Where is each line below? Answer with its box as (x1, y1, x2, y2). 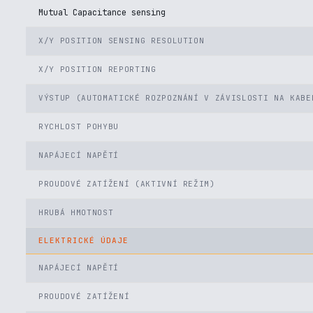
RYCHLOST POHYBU (38, 122, 119, 131)
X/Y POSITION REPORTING (38, 64, 156, 74)
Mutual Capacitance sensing (38, 7, 166, 18)
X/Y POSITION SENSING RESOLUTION (38, 36, 205, 45)
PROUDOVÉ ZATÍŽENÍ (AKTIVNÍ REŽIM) (38, 179, 215, 189)
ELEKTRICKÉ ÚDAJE (38, 235, 129, 245)
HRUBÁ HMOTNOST (38, 208, 114, 217)
